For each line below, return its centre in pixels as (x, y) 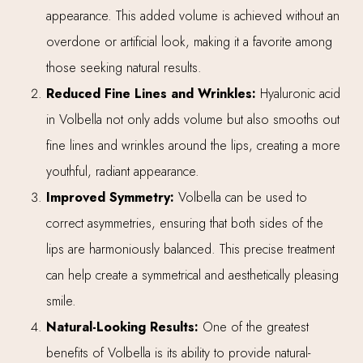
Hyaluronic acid (300, 93)
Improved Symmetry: (112, 197)
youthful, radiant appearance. (122, 171)
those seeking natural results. (124, 67)
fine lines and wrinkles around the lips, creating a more (193, 145)
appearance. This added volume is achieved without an (192, 15)
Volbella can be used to (242, 197)
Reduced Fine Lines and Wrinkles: (153, 93)
